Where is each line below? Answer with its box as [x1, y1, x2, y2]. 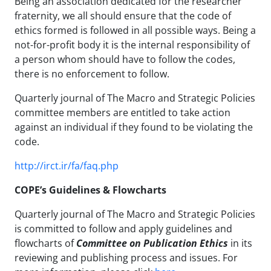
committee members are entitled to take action [15, 105, 230, 119]
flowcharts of [15, 236, 76, 250]
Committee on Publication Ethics [76, 236, 228, 250]
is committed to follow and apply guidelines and [15, 221, 232, 235]
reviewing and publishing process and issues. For [15, 250, 238, 264]
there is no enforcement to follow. [15, 67, 172, 80]
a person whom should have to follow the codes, [15, 52, 235, 66]
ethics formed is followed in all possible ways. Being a [15, 23, 256, 37]
